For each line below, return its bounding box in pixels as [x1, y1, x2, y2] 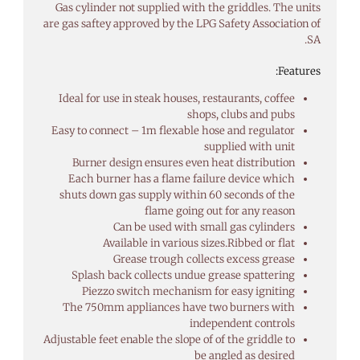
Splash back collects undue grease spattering [71, 268, 295, 283]
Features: [278, 64, 321, 79]
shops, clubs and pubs [186, 108, 295, 122]
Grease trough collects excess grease [112, 252, 295, 267]
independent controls [189, 317, 295, 331]
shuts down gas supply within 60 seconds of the [59, 188, 295, 202]
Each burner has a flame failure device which [67, 172, 295, 186]
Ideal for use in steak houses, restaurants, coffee [58, 92, 295, 106]
